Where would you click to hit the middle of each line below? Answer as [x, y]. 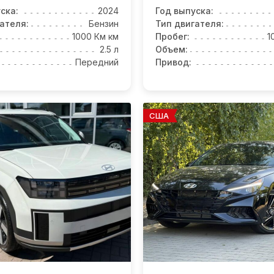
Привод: [173, 62]
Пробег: [172, 37]
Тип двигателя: [190, 24]
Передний [97, 62]
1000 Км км [95, 37]
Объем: [172, 50]
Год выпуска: [184, 11]
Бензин [104, 24]
